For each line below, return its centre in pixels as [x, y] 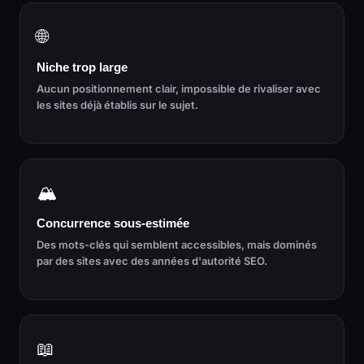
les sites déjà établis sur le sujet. [117, 105]
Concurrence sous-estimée [113, 223]
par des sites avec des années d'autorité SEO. [152, 261]
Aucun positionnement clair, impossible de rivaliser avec [179, 89]
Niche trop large [82, 67]
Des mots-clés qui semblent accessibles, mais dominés [177, 245]
